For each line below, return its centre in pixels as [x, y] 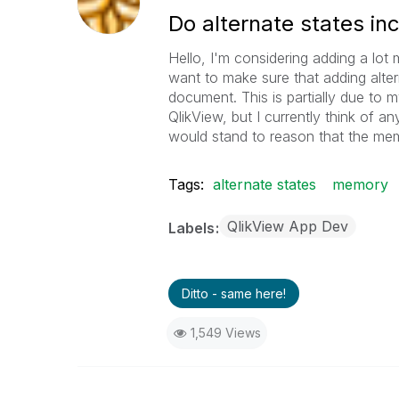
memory [360, 184]
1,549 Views [225, 333]
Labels [193, 228]
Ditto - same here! [233, 293]
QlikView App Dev [287, 226]
